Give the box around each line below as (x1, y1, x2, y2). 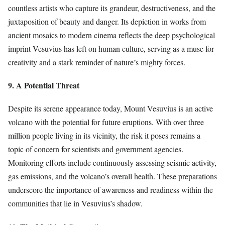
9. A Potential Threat (8, 79, 79, 91)
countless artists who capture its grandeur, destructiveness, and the (8, 2, 215, 13)
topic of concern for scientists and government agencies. (8, 144, 183, 155)
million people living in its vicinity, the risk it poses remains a (8, 130, 200, 141)
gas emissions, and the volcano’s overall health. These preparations (8, 171, 217, 182)
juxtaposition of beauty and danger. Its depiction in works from (8, 16, 206, 27)
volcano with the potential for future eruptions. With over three (8, 117, 204, 128)
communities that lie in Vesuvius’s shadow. (8, 198, 143, 209)
